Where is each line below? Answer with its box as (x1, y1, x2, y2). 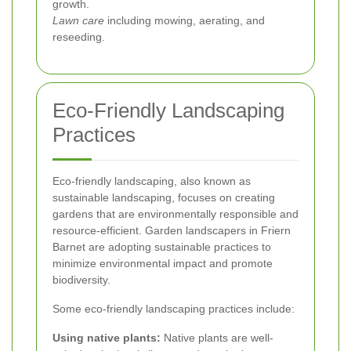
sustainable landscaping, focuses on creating (52, 191, 275, 204)
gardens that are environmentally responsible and (52, 208, 299, 221)
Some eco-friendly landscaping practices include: (52, 302, 295, 316)
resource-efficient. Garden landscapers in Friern (52, 224, 291, 237)
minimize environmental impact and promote (52, 257, 273, 270)
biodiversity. (52, 273, 110, 287)
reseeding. (52, 31, 105, 44)
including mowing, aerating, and (104, 14, 265, 27)
